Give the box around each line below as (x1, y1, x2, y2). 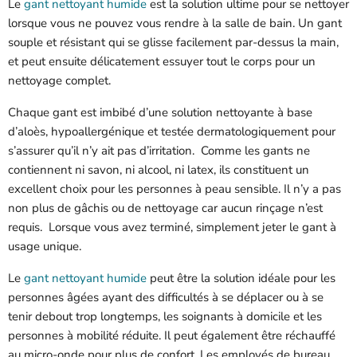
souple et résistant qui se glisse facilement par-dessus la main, (8, 34, 339, 50)
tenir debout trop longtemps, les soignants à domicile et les (8, 308, 322, 324)
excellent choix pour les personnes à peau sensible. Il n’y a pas (8, 181, 341, 197)
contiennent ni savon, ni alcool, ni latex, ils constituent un (8, 162, 309, 178)
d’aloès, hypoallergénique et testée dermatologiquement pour (8, 124, 335, 139)
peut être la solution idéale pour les (147, 270, 335, 286)
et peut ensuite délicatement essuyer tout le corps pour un (8, 53, 316, 69)
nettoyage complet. (8, 73, 111, 88)
